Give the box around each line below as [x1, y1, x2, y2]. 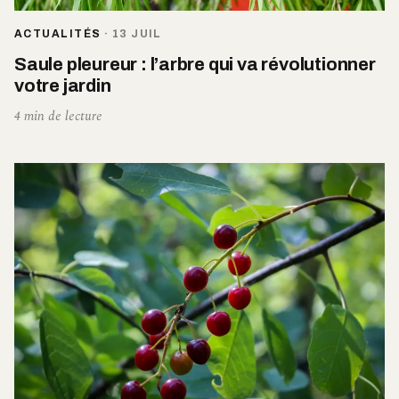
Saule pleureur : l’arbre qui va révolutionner [14, 54, 376, 75]
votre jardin [14, 76, 111, 96]
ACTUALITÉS [14, 28, 102, 41]
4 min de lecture [14, 106, 102, 127]
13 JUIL [111, 28, 162, 41]
